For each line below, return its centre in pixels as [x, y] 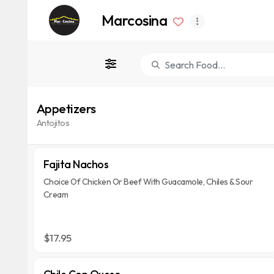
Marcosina [134, 20]
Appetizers [66, 108]
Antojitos [53, 123]
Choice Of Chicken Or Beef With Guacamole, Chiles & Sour [148, 182]
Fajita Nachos [76, 164]
